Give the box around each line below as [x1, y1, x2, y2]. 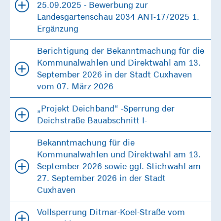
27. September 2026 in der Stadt [37, 173, 166, 184]
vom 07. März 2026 [37, 81, 113, 92]
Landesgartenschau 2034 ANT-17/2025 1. [37, 11, 199, 22]
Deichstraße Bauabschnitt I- [37, 115, 147, 126]
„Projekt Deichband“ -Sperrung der [37, 103, 175, 114]
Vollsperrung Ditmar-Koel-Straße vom [37, 207, 185, 218]
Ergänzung [37, 23, 78, 34]
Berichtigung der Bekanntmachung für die [37, 45, 204, 56]
